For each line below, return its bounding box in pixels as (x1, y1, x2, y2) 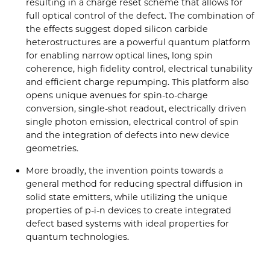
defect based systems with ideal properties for (26, 218, 230, 229)
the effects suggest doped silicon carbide (26, 24, 209, 35)
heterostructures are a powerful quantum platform (26, 37, 251, 48)
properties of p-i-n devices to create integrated (26, 204, 232, 216)
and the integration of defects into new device (26, 130, 230, 141)
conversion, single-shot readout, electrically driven (26, 103, 247, 115)
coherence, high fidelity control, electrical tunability (26, 63, 253, 75)
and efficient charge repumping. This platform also (26, 77, 250, 88)
